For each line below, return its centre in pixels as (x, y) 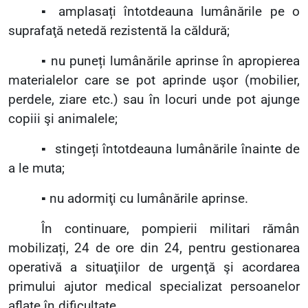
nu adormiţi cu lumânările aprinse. (149, 199)
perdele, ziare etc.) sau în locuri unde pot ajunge (154, 100)
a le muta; (36, 169)
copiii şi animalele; (63, 119)
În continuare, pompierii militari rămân (170, 229)
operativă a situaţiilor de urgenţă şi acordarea (154, 268)
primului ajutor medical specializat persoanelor (154, 287)
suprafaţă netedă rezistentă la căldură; (119, 31)
